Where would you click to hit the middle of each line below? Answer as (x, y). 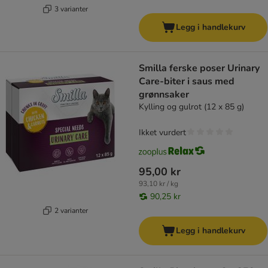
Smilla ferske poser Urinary (199, 68)
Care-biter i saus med (187, 82)
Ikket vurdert (162, 133)
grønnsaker (164, 95)
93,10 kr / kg (159, 184)
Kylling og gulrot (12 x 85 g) (191, 107)
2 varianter (71, 210)
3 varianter (71, 9)
